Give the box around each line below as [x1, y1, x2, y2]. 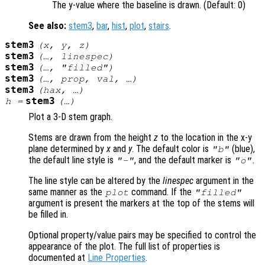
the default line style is [28, 154, 116, 166]
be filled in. [28, 209, 68, 221]
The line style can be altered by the [28, 175, 163, 187]
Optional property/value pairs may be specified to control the [28, 230, 256, 241]
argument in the [193, 175, 254, 187]
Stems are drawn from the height [28, 132, 154, 144]
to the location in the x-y [158, 132, 252, 144]
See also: [28, 20, 66, 32]
